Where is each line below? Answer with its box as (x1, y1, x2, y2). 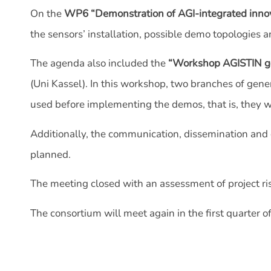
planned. (30, 147, 71, 162)
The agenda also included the (30, 56, 168, 71)
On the (30, 6, 64, 21)
